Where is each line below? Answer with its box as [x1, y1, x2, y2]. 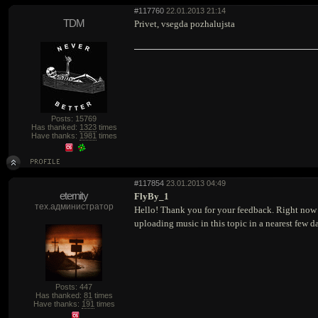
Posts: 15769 [51, 114, 97, 123]
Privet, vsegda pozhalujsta [134, 18, 235, 29]
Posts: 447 [55, 283, 92, 291]
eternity [60, 190, 88, 202]
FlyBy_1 [134, 191, 169, 202]
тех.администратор [34, 202, 114, 212]
